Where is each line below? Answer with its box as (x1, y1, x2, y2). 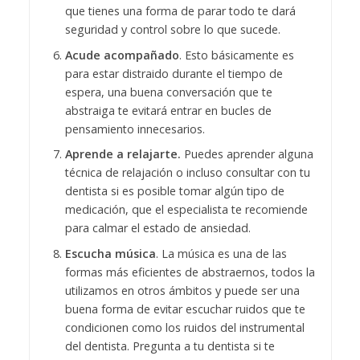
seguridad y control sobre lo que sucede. (64, 21, 280, 37)
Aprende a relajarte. (64, 146, 181, 162)
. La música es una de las (155, 246, 287, 262)
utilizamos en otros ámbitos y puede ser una (64, 283, 300, 299)
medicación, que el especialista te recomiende (64, 202, 308, 218)
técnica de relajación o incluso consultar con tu (64, 165, 310, 181)
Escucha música (64, 246, 156, 262)
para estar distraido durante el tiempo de (64, 65, 283, 81)
